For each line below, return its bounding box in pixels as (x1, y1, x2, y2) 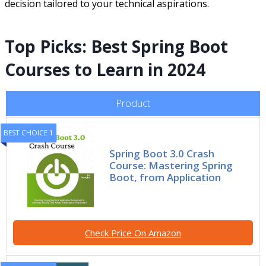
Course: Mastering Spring (109, 159, 233, 173)
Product (116, 96, 150, 110)
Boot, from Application (109, 170, 221, 185)
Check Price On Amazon (85, 227, 181, 239)
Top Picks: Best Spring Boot (5, 35, 228, 58)
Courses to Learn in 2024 (5, 58, 205, 81)
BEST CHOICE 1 (4, 128, 53, 138)
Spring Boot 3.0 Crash (109, 147, 215, 161)
